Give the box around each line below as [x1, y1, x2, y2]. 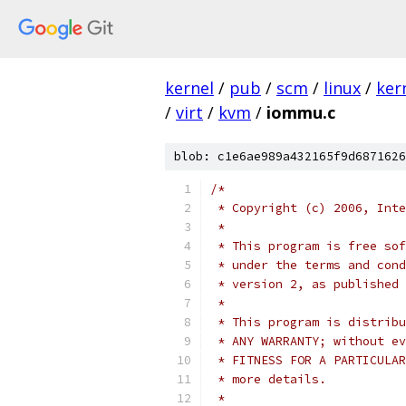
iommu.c [266, 101, 335, 123]
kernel [165, 77, 214, 99]
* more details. [210, 372, 326, 387]
